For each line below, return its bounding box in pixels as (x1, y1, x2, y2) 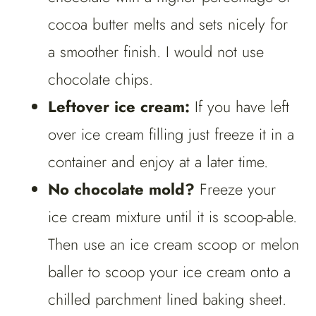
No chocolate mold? (48, 178, 195, 201)
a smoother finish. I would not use (48, 40, 264, 63)
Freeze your (195, 178, 276, 201)
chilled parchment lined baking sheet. (48, 288, 286, 311)
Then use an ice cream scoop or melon (48, 233, 299, 256)
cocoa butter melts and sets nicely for (48, 13, 288, 36)
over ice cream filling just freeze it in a (48, 123, 294, 146)
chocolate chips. (48, 68, 153, 91)
